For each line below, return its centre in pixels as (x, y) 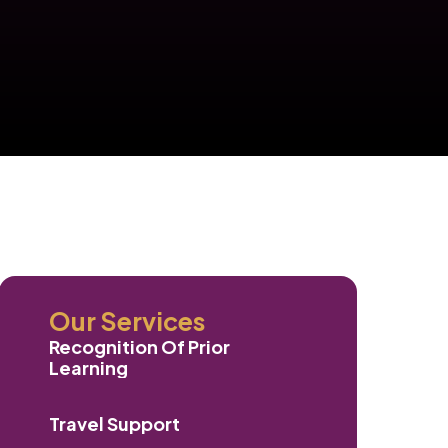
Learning (89, 367)
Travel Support (115, 423)
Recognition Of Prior (140, 346)
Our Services (127, 320)
